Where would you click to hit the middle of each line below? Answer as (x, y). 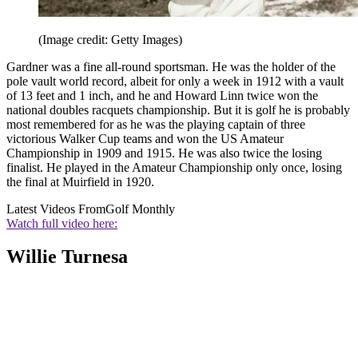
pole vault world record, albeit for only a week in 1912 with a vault (175, 81)
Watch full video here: (62, 223)
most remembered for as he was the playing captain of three (156, 124)
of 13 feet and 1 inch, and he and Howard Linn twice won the (162, 95)
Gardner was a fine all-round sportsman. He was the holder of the (171, 66)
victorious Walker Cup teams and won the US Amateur (145, 138)
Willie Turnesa (67, 257)
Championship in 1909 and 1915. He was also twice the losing (164, 153)
